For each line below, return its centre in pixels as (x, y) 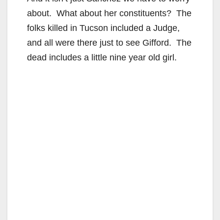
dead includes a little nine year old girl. (102, 57)
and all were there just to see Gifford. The (109, 42)
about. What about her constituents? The (109, 13)
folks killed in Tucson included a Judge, (103, 28)
